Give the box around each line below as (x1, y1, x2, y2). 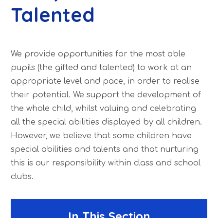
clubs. (11, 172, 34, 181)
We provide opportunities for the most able (11, 49, 186, 58)
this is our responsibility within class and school (11, 158, 201, 167)
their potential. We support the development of (11, 90, 201, 99)
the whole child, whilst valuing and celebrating (11, 104, 197, 113)
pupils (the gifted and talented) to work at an (11, 63, 192, 72)
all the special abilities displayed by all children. (11, 117, 202, 127)
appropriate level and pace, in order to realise (11, 76, 200, 86)
